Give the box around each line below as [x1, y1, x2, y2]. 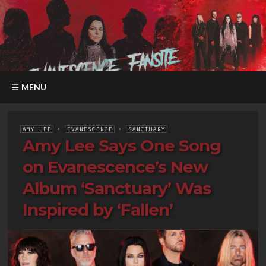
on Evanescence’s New [23, 157, 208, 178]
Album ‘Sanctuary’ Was [23, 178, 211, 199]
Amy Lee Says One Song [23, 135, 221, 156]
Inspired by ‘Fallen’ [23, 199, 173, 220]
